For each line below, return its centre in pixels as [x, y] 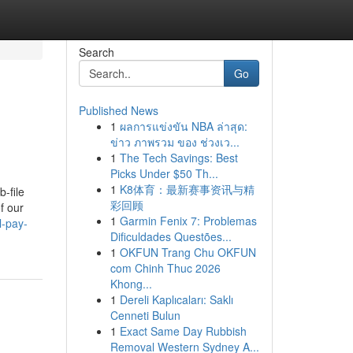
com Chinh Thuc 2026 [165, 268]
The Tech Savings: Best [178, 158]
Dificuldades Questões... [171, 236]
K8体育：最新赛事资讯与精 [187, 189]
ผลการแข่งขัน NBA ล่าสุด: [183, 126]
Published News [118, 110]
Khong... [131, 284]
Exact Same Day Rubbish [183, 331]
